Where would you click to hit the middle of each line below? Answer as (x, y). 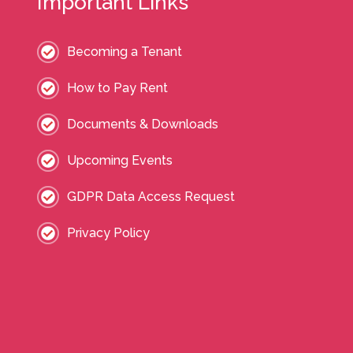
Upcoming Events (120, 160)
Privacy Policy (108, 233)
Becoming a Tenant (124, 52)
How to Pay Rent (117, 88)
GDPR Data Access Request (151, 197)
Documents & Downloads (143, 124)
